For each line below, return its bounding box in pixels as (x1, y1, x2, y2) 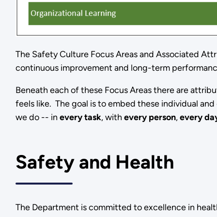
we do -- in (15, 111, 60, 123)
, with (101, 111, 124, 123)
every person (124, 111, 176, 123)
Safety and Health (15, 150, 174, 173)
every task (59, 111, 101, 123)
